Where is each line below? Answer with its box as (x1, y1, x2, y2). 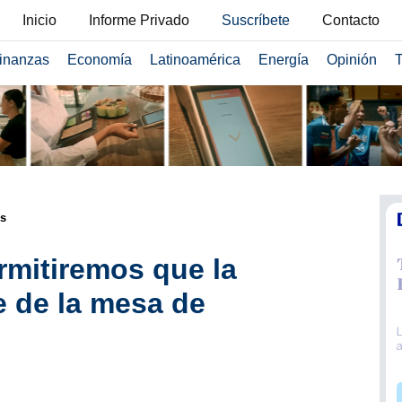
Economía (66, 52, 132, 67)
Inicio (22, 13, 57, 28)
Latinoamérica (149, 52, 240, 67)
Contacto (322, 13, 380, 28)
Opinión (326, 52, 377, 67)
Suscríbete (222, 13, 290, 28)
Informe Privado (89, 13, 189, 28)
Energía (258, 52, 309, 67)
